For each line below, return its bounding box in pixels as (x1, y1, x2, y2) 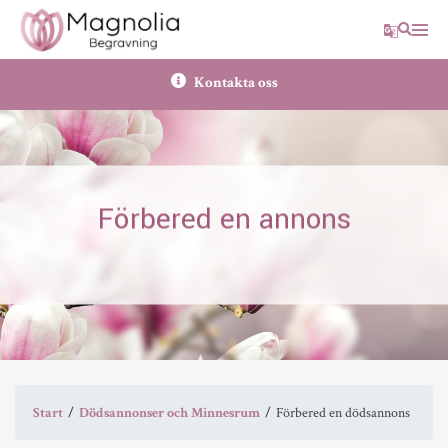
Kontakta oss (190, 72, 278, 92)
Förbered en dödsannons (275, 404, 410, 423)
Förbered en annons (97, 199, 351, 240)
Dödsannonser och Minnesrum (78, 404, 260, 423)
